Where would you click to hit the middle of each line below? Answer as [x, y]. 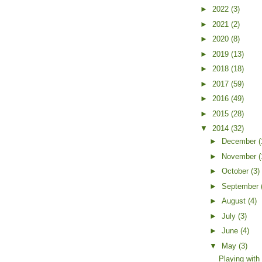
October [236, 171]
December [240, 142]
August [235, 201]
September [241, 186]
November [240, 156]
